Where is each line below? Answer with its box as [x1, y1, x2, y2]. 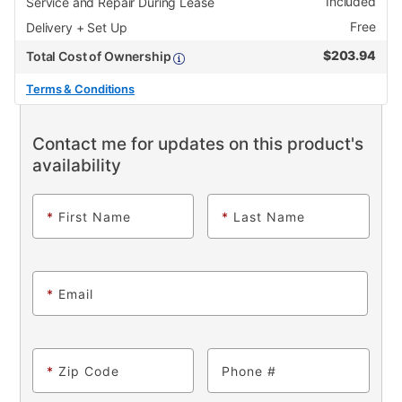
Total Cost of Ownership [26, 48, 174, 65]
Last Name [232, 209, 305, 225]
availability [31, 155, 121, 177]
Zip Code [57, 363, 119, 380]
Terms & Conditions [26, 82, 135, 97]
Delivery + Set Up [26, 20, 127, 36]
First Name [57, 209, 131, 225]
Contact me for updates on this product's [31, 134, 363, 155]
